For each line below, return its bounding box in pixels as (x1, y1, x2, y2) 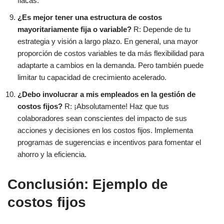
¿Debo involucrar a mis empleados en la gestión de (17, 90, 195, 99)
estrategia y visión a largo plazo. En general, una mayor (17, 37, 198, 46)
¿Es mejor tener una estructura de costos (17, 13, 162, 22)
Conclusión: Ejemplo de (7, 176, 168, 192)
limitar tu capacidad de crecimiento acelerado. (17, 73, 166, 82)
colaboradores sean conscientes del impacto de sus (17, 114, 187, 123)
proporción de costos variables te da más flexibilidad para (17, 49, 204, 58)
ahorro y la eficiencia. (17, 150, 86, 159)
